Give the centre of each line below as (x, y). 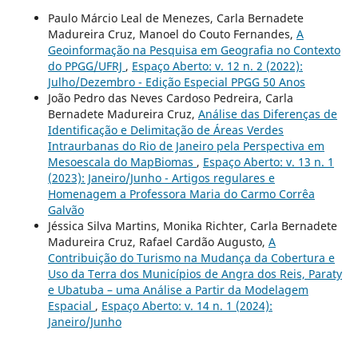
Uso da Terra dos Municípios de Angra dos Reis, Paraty (195, 273)
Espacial (71, 305)
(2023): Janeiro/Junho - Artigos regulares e (161, 177)
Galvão (66, 209)
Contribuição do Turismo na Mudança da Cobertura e (191, 257)
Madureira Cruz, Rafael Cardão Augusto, (158, 241)
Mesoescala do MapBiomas (122, 161)
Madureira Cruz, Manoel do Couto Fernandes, (172, 34)
